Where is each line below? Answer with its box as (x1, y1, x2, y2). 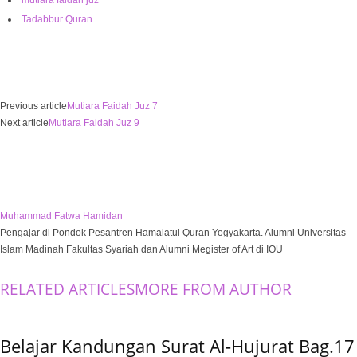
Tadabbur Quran (22, 13, 92, 25)
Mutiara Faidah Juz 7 (67, 100, 158, 112)
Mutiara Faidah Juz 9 (49, 116, 139, 128)
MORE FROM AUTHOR (135, 278, 292, 300)
